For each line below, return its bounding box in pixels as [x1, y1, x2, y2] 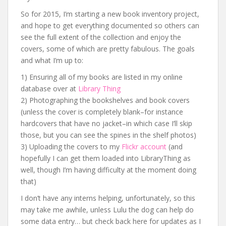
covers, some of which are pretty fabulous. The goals [21, 44, 195, 53]
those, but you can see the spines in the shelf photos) [21, 130, 196, 140]
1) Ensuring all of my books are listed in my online [21, 72, 183, 82]
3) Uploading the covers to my [21, 142, 122, 151]
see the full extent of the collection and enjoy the [21, 32, 181, 42]
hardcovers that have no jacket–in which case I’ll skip [21, 119, 192, 128]
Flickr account [122, 142, 166, 151]
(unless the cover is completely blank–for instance [21, 107, 183, 117]
